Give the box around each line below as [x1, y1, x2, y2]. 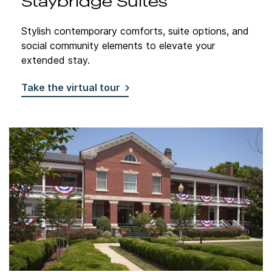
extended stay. [21, 54, 90, 67]
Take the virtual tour [21, 81, 120, 94]
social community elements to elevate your [21, 39, 215, 52]
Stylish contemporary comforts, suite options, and [21, 25, 249, 38]
